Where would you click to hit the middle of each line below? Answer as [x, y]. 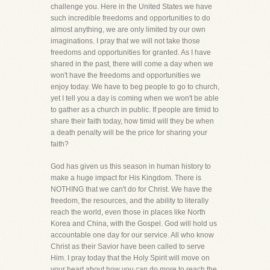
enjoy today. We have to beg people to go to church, [135, 87]
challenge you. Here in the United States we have [131, 7]
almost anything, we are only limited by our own [128, 30]
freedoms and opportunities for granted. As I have [131, 52]
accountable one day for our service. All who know [132, 235]
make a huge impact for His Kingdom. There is [126, 178]
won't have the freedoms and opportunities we [126, 75]
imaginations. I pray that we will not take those [125, 41]
